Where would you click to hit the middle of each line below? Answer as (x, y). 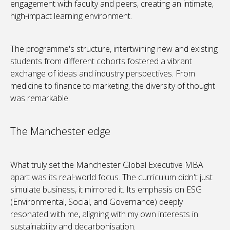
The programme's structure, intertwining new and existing (114, 49)
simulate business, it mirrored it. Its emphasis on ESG (106, 190)
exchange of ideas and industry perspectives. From (103, 74)
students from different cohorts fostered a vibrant (101, 61)
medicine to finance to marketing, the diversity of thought (113, 86)
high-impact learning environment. (71, 16)
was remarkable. (40, 98)
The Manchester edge (60, 131)
